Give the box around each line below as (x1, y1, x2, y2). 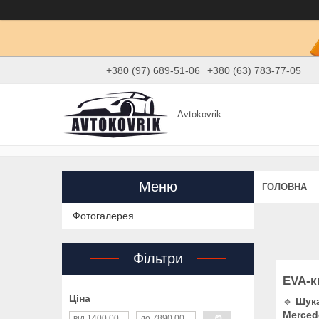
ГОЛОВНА (262, 181, 307, 192)
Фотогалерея (73, 210, 134, 222)
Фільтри (133, 251, 183, 267)
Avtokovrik (177, 109, 222, 120)
